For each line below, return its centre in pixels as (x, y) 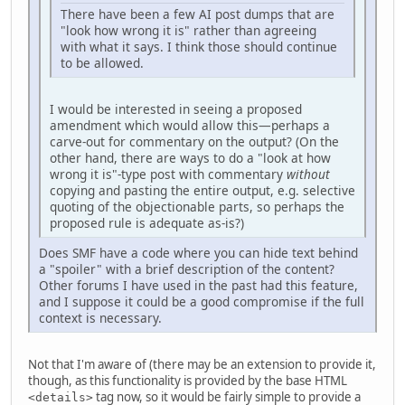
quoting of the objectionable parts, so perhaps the (197, 206)
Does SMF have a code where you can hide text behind (198, 252)
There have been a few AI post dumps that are (198, 14)
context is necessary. (100, 317)
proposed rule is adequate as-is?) (147, 222)
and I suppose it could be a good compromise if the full (202, 301)
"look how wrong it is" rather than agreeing (188, 30)
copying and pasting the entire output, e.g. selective (202, 190)
